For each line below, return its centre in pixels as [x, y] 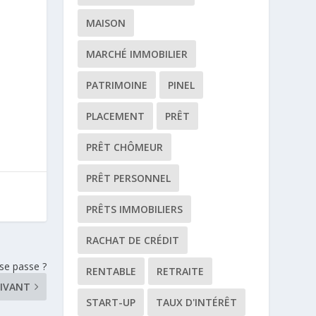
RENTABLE [111, 271]
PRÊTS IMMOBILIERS [135, 209]
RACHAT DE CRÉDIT [133, 240]
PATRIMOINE [117, 85]
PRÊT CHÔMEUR [125, 147]
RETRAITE [181, 271]
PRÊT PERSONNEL [129, 178]
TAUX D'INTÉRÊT [197, 302]
